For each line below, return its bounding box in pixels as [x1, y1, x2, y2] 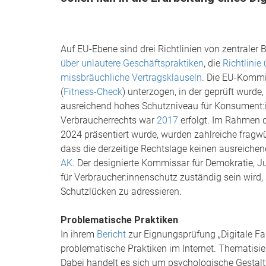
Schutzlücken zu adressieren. [61, 186, 182, 197]
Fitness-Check [64, 86, 122, 97]
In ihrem [61, 229, 97, 240]
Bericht [97, 229, 126, 240]
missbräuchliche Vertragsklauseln [61, 72, 202, 83]
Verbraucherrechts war [61, 115, 157, 126]
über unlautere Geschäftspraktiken [61, 58, 204, 69]
